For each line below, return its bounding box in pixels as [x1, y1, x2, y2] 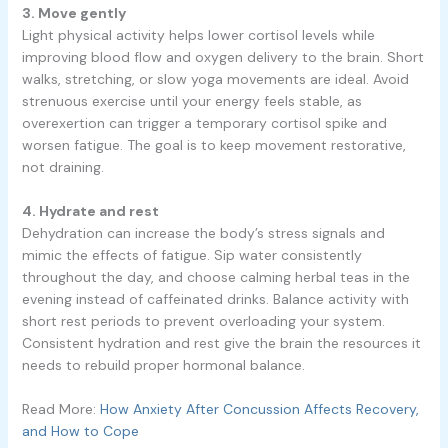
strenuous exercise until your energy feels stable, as [21, 91, 362, 110]
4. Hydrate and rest [21, 202, 159, 221]
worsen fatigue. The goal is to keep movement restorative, [21, 135, 406, 154]
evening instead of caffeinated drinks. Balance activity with [21, 290, 409, 309]
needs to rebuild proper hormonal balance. [21, 356, 305, 375]
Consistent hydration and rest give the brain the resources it [21, 334, 421, 353]
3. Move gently [21, 3, 126, 22]
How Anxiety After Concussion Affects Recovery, [99, 400, 419, 419]
